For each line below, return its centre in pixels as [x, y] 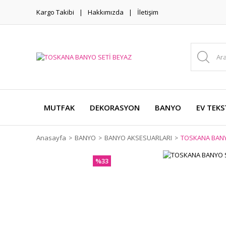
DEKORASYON [115, 107]
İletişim [148, 12]
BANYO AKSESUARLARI [138, 138]
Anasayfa [51, 138]
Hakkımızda [106, 12]
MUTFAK [59, 107]
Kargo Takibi [55, 12]
